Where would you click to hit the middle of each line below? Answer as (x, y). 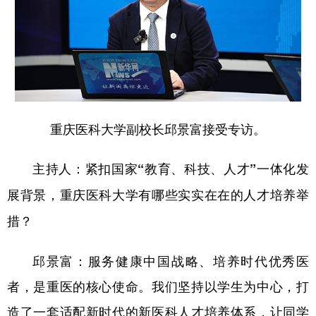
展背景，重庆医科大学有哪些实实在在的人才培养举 (158, 194)
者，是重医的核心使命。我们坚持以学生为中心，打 (158, 285)
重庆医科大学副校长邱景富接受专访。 (158, 128)
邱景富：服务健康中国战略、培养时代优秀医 (171, 260)
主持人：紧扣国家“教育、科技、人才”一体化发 (171, 168)
